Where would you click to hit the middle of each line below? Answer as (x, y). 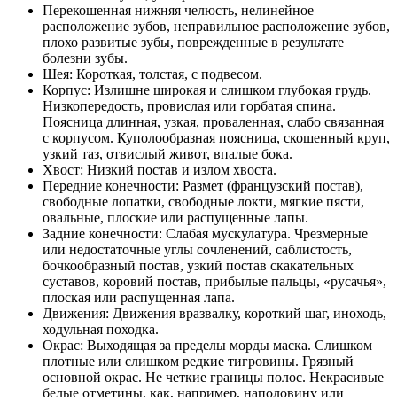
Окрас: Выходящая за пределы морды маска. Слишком (207, 345)
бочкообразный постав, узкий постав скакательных (198, 265)
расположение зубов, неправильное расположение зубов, (216, 26)
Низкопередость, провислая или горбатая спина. (189, 105)
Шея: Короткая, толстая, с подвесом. (152, 74)
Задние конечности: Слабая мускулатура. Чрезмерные (205, 233)
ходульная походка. (101, 329)
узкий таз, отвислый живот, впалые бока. (167, 153)
